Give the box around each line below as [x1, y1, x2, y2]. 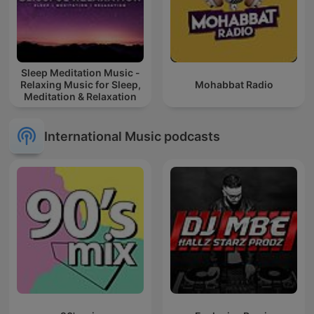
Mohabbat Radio [194, 78, 273, 91]
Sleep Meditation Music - [20, 67, 140, 79]
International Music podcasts [44, 128, 220, 144]
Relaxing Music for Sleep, [20, 78, 141, 91]
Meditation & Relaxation [24, 90, 137, 103]
